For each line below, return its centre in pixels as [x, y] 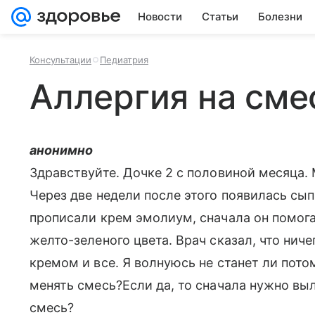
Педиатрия [124, 60]
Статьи [220, 17]
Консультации [60, 60]
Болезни [280, 17]
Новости [160, 17]
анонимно [62, 150]
